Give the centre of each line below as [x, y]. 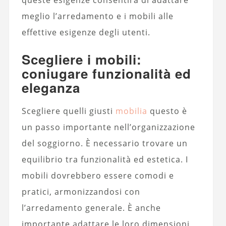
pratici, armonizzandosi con [81, 191]
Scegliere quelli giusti [68, 111]
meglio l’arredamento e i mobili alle [97, 16]
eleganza [51, 87]
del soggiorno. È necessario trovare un [104, 143]
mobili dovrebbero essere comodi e [98, 175]
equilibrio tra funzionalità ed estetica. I [105, 159]
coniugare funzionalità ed [106, 73]
